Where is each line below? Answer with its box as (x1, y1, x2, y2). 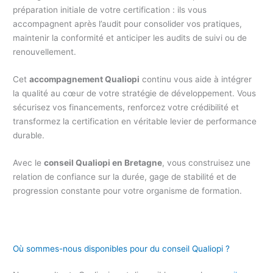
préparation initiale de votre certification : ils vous (13, 5, 207, 15)
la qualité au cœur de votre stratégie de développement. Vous (13, 88, 257, 99)
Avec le (13, 158, 44, 168)
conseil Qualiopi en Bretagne (44, 158, 163, 168)
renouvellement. (13, 47, 77, 57)
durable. (13, 130, 45, 141)
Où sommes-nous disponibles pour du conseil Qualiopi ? (13, 244, 230, 254)
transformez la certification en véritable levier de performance (13, 116, 257, 127)
